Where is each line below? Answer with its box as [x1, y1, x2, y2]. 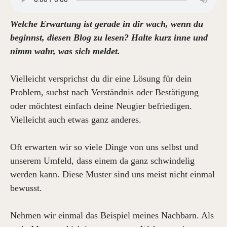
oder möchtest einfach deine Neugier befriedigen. [10, 101, 192, 111]
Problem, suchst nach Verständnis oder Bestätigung [10, 87, 199, 97]
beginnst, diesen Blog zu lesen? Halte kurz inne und [10, 32, 208, 43]
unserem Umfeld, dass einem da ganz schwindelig [10, 156, 195, 166]
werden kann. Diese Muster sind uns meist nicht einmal [10, 169, 215, 179]
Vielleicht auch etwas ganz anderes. [10, 115, 141, 125]
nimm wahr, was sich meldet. [10, 46, 120, 56]
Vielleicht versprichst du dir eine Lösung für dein [10, 73, 192, 84]
